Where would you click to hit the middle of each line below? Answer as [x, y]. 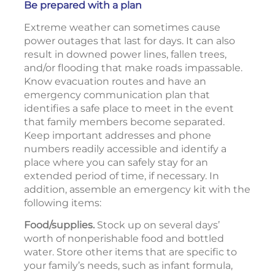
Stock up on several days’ [157, 225]
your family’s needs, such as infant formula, [128, 265]
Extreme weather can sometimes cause [122, 27]
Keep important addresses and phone [118, 135]
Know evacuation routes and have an [115, 81]
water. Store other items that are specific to [130, 252]
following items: [63, 203]
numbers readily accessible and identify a [125, 149]
